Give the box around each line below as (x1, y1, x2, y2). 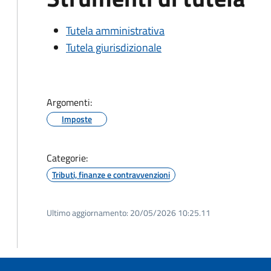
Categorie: (47, 151, 88, 165)
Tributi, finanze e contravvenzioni (52, 168, 170, 181)
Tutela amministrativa (66, 22, 165, 39)
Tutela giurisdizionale (66, 39, 162, 56)
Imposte (62, 113, 92, 125)
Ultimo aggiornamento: (47, 206, 128, 219)
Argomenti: (47, 95, 92, 109)
